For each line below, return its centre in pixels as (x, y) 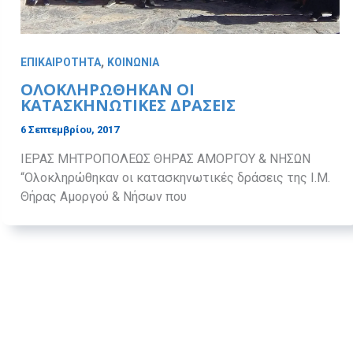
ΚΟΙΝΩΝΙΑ (133, 63)
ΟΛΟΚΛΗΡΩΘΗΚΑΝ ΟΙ (108, 90)
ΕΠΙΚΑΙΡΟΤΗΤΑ (61, 63)
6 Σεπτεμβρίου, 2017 (70, 130)
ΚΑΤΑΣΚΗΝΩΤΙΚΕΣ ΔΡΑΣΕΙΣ (128, 106)
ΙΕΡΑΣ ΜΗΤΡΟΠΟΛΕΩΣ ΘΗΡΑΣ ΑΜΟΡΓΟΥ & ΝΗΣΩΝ (175, 158)
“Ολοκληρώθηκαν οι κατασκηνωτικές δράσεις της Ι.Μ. (175, 177)
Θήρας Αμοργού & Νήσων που (104, 196)
